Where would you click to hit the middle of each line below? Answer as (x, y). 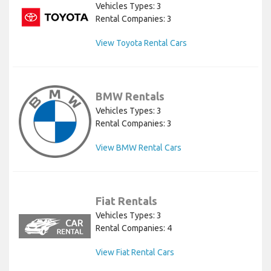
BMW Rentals (130, 96)
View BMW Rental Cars (139, 148)
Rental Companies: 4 (134, 228)
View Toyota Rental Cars (141, 43)
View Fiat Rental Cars (135, 253)
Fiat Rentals (126, 201)
